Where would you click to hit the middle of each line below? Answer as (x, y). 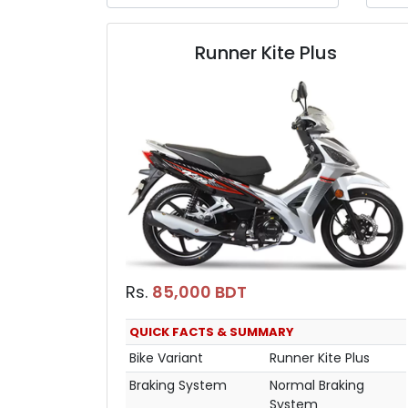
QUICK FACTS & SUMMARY (212, 331)
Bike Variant (166, 357)
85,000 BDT (199, 291)
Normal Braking (317, 385)
